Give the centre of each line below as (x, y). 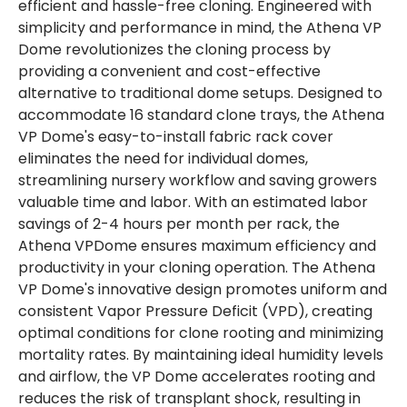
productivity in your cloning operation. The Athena (197, 268)
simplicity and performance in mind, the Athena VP (200, 28)
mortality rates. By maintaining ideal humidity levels (201, 355)
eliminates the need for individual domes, (163, 159)
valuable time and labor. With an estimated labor (193, 203)
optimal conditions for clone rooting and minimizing (201, 333)
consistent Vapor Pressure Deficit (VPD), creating (195, 312)
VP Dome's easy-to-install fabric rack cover (176, 137)
